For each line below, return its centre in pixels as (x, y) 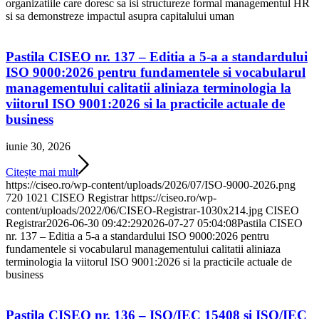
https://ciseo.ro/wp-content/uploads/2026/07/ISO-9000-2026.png (151, 185)
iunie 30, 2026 (38, 147)
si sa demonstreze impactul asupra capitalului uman (120, 16)
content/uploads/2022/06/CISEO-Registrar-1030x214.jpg (134, 211)
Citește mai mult (42, 172)
